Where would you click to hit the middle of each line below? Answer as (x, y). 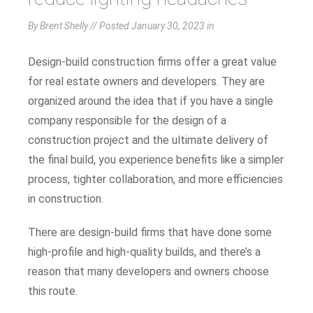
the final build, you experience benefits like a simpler (156, 159)
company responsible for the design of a (127, 120)
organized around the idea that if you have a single (151, 101)
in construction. (66, 198)
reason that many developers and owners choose (148, 271)
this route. (53, 291)
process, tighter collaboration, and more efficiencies (155, 179)
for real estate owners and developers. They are (146, 81)
